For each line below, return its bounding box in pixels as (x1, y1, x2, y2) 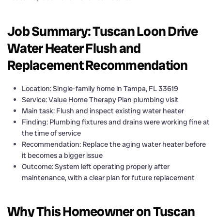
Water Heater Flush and (7, 39, 141, 57)
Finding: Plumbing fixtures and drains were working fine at (22, 117, 210, 127)
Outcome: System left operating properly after (22, 161, 170, 171)
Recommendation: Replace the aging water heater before (22, 139, 206, 149)
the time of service (22, 128, 81, 138)
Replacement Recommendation (7, 56, 188, 74)
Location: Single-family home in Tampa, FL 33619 (22, 83, 178, 93)
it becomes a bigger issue (22, 150, 103, 160)
